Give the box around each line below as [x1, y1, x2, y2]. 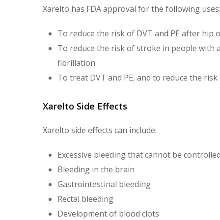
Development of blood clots [57, 208, 159, 219]
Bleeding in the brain [57, 164, 135, 175]
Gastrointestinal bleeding [57, 179, 151, 190]
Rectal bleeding [57, 193, 113, 204]
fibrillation [57, 57, 95, 68]
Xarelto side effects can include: [43, 125, 157, 136]
